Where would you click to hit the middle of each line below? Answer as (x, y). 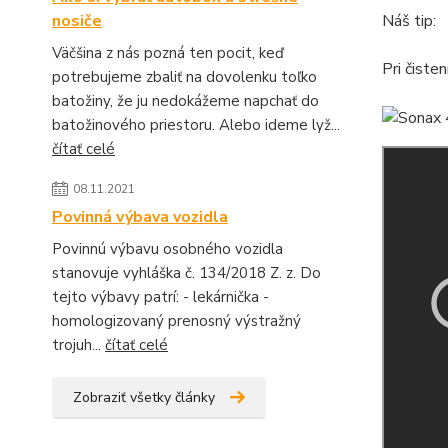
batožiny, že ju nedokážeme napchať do (185, 101)
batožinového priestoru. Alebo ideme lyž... (196, 125)
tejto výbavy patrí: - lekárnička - (160, 297)
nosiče (77, 21)
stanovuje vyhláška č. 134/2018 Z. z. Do (186, 273)
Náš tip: (408, 21)
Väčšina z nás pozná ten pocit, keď (168, 53)
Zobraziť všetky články (144, 397)
